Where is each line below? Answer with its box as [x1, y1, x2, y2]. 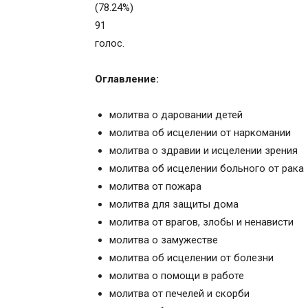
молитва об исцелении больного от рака [109, 162, 304, 175]
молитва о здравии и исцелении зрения [109, 144, 298, 157]
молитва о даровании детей [109, 109, 243, 121]
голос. [95, 37, 124, 49]
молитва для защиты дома [109, 198, 239, 210]
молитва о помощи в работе [109, 269, 244, 282]
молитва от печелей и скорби [109, 287, 250, 300]
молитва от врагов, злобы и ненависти [109, 216, 294, 228]
